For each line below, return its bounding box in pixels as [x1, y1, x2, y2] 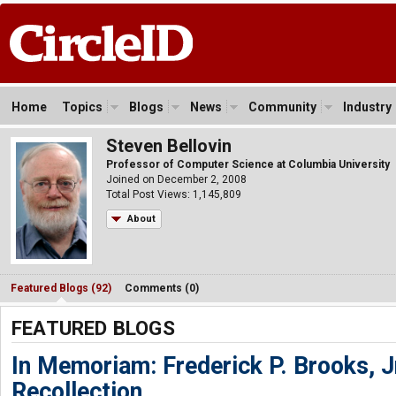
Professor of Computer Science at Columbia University [106, 158, 390, 171]
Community [248, 100, 316, 114]
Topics [62, 100, 103, 114]
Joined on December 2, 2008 [106, 173, 247, 186]
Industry [343, 100, 392, 114]
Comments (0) [125, 281, 199, 294]
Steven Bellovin [106, 135, 232, 156]
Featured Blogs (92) [11, 281, 111, 294]
